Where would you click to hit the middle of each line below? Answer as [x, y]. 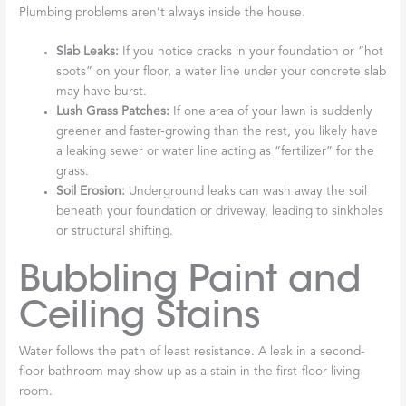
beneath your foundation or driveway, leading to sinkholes [220, 212]
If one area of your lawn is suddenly [271, 112]
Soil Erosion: [91, 192]
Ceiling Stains [140, 314]
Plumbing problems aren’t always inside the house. [163, 13]
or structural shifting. [115, 232]
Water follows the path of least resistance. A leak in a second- [193, 352]
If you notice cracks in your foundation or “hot [251, 53]
